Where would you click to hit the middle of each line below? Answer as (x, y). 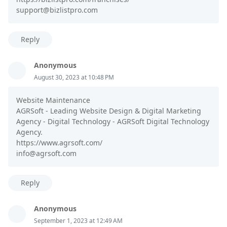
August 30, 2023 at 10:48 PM (74, 78)
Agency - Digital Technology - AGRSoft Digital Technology (113, 122)
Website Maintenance (53, 100)
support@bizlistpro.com (57, 10)
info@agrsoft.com (46, 154)
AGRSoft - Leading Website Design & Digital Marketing (109, 111)
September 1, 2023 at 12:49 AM (78, 221)
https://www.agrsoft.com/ (59, 143)
